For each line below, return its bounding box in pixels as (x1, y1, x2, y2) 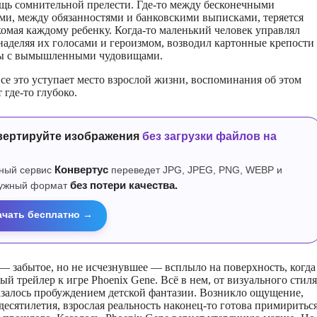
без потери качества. (70, 179, 178, 191)
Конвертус (54, 163, 108, 175)
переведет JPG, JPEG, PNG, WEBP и (108, 163, 282, 175)
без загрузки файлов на (142, 129, 277, 142)
